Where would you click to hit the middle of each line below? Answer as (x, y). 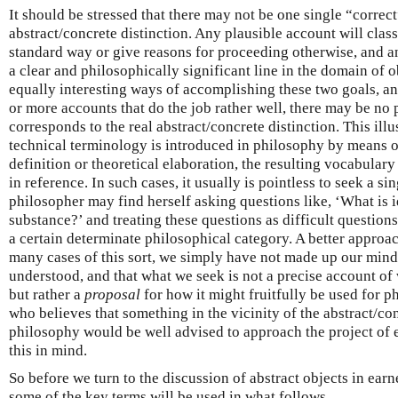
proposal (112, 295)
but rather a (47, 295)
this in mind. (48, 350)
